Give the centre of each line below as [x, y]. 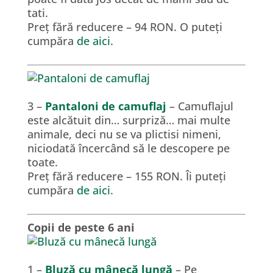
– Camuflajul [200, 106]
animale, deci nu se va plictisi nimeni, [124, 134]
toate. [42, 162]
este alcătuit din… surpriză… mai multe [129, 120]
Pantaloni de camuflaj [105, 106]
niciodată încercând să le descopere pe [128, 148]
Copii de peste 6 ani [81, 227]
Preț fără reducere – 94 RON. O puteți [125, 27]
